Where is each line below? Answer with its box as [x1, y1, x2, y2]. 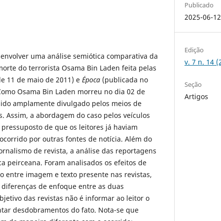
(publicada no [100, 74, 148, 84]
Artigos [184, 92, 209, 101]
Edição [184, 45, 204, 54]
